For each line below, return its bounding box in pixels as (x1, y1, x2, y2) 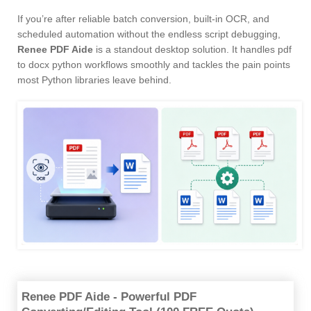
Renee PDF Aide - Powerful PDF (22, 290, 196, 304)
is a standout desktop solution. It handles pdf (93, 44, 292, 55)
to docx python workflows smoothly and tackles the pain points (17, 59, 290, 70)
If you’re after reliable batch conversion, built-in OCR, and (17, 13, 269, 24)
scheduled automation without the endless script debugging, (17, 28, 280, 40)
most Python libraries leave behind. (17, 74, 171, 85)
